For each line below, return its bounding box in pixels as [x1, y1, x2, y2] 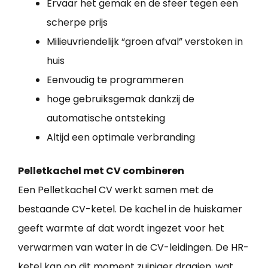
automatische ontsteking [47, 111, 165, 126]
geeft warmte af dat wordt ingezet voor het [18, 221, 224, 236]
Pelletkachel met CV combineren [18, 164, 184, 178]
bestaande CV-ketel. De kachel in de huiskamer [18, 202, 242, 217]
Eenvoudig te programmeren [47, 73, 184, 87]
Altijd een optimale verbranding [47, 130, 195, 145]
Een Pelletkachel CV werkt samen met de [18, 183, 214, 197]
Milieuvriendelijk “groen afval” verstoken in [47, 35, 243, 49]
